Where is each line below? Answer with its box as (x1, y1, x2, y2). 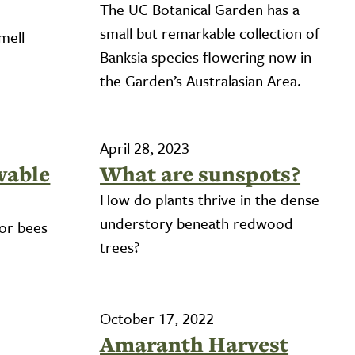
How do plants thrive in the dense (100, 189, 320, 210)
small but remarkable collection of (100, 22, 320, 44)
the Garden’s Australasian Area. (100, 70, 302, 91)
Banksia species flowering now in (100, 46, 312, 67)
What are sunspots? (100, 159, 301, 189)
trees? (100, 236, 140, 258)
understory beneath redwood (100, 212, 294, 234)
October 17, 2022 (100, 307, 215, 329)
